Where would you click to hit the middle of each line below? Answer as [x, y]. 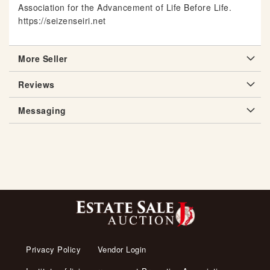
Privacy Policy [53, 250]
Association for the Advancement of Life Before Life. [125, 8]
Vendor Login [122, 250]
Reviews [36, 85]
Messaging [42, 111]
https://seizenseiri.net [62, 21]
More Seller [43, 59]
